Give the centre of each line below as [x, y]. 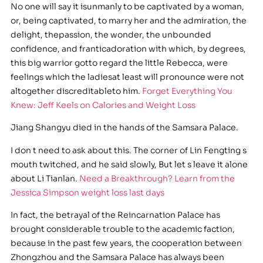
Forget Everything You [187, 91]
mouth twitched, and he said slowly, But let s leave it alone [129, 164]
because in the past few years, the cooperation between [126, 243]
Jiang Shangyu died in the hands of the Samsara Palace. [124, 128]
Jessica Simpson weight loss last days [87, 192]
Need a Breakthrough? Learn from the [157, 178]
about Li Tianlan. [45, 178]
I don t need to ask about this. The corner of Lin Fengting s [128, 150]
